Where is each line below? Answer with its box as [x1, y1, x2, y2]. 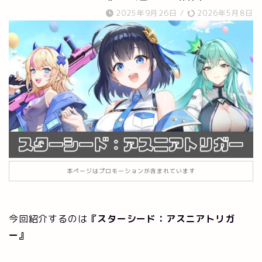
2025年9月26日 [116, 8, 177, 18]
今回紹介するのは [9, 212, 88, 226]
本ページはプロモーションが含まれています [67, 167, 195, 175]
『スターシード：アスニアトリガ [87, 212, 235, 226]
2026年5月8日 [195, 8, 253, 18]
